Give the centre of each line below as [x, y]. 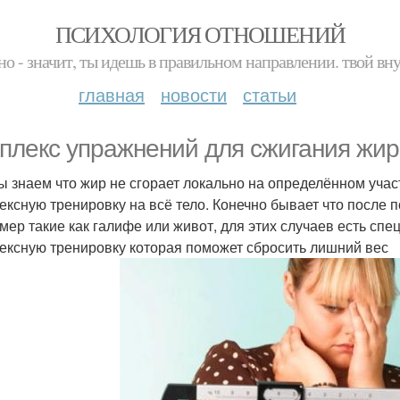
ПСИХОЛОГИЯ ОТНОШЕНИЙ [200, 34]
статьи [270, 94]
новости [194, 94]
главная [112, 94]
